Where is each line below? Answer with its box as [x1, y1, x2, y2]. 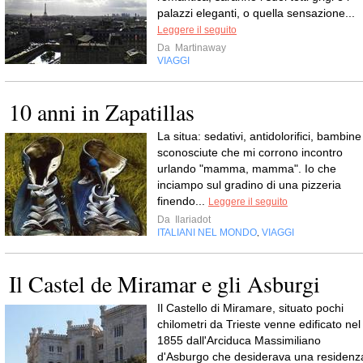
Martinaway [173, 42, 226, 54]
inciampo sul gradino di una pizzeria [157, 178, 341, 192]
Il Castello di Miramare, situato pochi [157, 301, 344, 315]
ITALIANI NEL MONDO [157, 227, 257, 239]
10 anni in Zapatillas [9, 96, 194, 128]
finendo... [157, 194, 208, 208]
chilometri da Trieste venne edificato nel [157, 318, 361, 331]
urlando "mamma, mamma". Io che [157, 162, 336, 176]
